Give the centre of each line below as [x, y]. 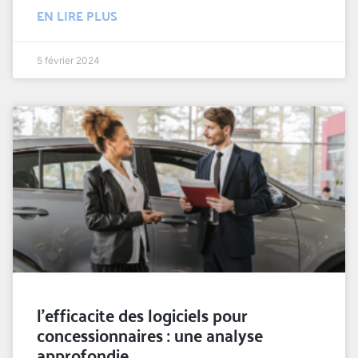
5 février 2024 [68, 60]
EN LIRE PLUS [77, 15]
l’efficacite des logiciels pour [142, 314]
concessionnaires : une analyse [150, 334]
